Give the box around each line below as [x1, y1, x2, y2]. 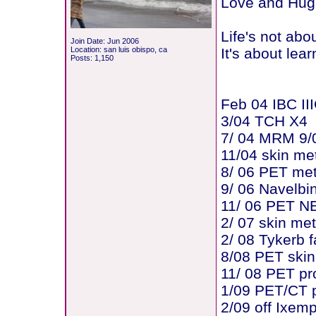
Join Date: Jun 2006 [70, 37, 139, 45]
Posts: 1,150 [70, 54, 114, 62]
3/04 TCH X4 [220, 113, 308, 130]
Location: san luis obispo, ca [70, 45, 167, 54]
